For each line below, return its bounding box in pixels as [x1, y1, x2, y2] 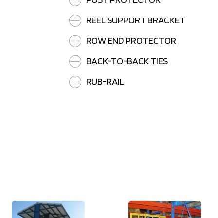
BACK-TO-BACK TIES [86, 55, 168, 67]
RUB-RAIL [86, 75, 125, 87]
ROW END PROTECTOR [86, 35, 177, 46]
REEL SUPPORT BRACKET [86, 14, 186, 26]
